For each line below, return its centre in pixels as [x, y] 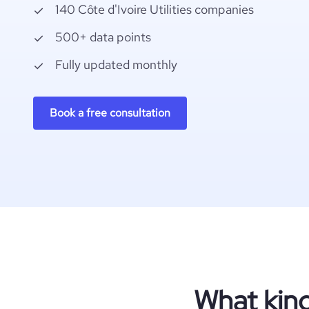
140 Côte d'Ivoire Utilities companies [154, 9]
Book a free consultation [110, 113]
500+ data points [103, 37]
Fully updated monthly [116, 64]
